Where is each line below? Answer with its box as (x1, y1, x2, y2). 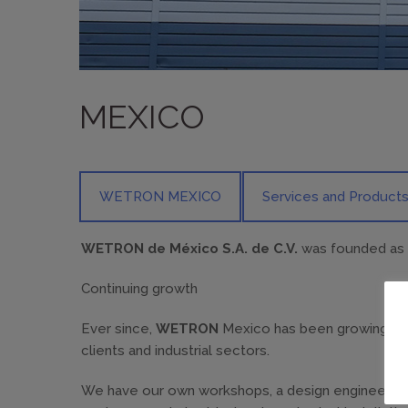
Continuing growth (81, 280, 198, 297)
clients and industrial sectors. (81, 342, 270, 359)
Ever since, (81, 321, 156, 337)
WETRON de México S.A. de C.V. (81, 240, 298, 257)
